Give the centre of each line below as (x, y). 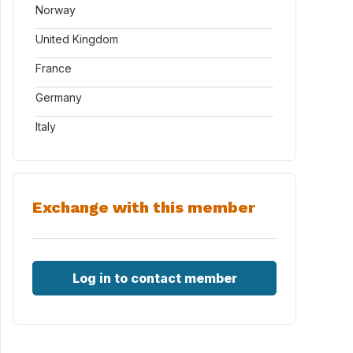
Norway (56, 10)
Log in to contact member (154, 278)
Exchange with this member (144, 207)
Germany (59, 97)
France (54, 68)
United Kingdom (77, 39)
